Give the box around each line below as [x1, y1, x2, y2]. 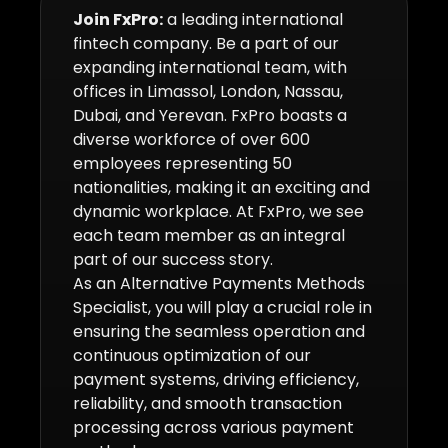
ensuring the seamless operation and [73, 320, 365, 344]
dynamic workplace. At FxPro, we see [73, 200, 364, 224]
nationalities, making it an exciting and [73, 176, 370, 200]
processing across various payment [73, 416, 354, 440]
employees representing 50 [73, 152, 292, 176]
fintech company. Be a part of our [73, 32, 339, 56]
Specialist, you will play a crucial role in [73, 296, 372, 320]
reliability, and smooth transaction [73, 392, 342, 416]
